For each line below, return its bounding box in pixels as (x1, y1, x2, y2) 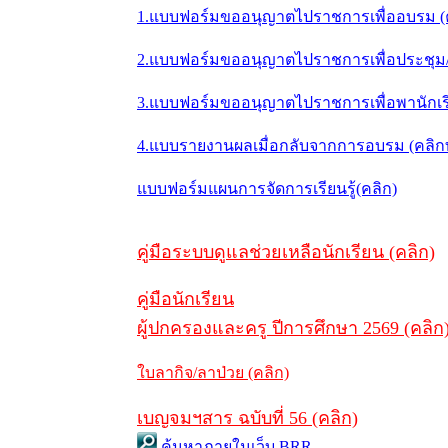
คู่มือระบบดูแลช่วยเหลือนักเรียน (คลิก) (137, 242, 435, 262)
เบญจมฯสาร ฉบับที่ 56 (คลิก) (137, 408, 358, 428)
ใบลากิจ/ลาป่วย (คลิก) (137, 364, 289, 381)
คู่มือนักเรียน (137, 289, 234, 309)
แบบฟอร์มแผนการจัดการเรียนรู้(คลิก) (137, 180, 397, 197)
